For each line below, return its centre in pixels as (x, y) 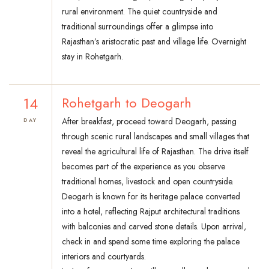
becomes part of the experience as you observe (144, 167)
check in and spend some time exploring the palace (151, 242)
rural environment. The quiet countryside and (140, 12)
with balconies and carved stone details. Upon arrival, (154, 227)
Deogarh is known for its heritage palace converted (151, 197)
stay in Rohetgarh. (92, 57)
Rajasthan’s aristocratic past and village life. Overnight (154, 42)
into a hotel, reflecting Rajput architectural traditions (151, 212)
